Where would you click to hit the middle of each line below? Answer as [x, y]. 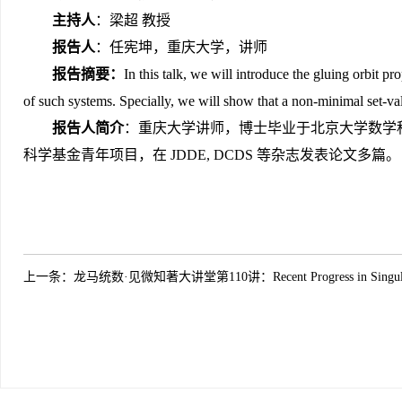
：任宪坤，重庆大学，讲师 [181, 47]
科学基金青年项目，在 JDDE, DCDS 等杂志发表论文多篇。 [212, 155]
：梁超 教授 [133, 20]
